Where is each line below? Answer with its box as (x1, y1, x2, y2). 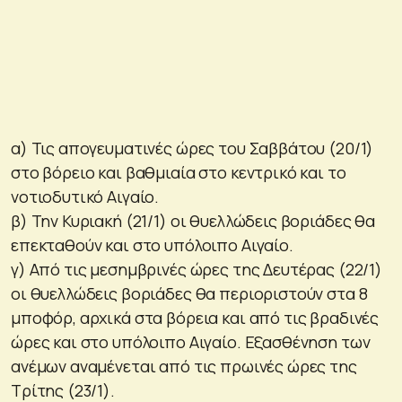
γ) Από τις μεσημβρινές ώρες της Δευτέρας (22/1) (11, 258, 382, 280)
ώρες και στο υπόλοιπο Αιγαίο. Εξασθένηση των (11, 330, 371, 353)
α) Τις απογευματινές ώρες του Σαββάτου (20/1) (11, 136, 374, 159)
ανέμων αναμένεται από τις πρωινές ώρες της (11, 354, 357, 377)
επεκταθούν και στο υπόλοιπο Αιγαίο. (11, 233, 293, 256)
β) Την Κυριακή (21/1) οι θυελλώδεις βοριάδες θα (11, 209, 375, 232)
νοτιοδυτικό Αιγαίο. (11, 185, 160, 207)
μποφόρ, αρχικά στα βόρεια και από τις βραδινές (11, 306, 380, 328)
